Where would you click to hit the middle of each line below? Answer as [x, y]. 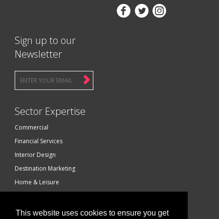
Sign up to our [45, 40]
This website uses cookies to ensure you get [92, 213]
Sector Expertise [50, 111]
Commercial [32, 127]
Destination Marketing [45, 168]
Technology [31, 209]
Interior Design [35, 155]
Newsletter [38, 54]
